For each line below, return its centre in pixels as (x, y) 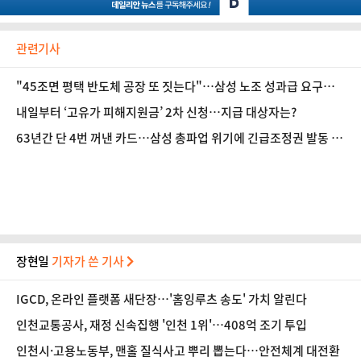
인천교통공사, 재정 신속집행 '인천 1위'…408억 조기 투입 (162, 325)
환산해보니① (50, 104)
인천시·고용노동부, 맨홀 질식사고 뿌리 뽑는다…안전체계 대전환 (178, 351)
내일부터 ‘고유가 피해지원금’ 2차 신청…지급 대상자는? (156, 112)
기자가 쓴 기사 (89, 261)
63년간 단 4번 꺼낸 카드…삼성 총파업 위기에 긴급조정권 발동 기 (179, 138)
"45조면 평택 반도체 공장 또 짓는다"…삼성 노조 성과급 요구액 (175, 86)
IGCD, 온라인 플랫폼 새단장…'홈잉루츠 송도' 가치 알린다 (162, 299)
